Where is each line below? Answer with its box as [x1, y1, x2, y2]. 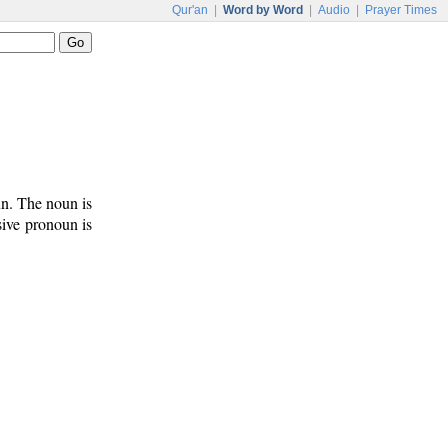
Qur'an [172, 3, 208, 17]
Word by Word [223, 3, 303, 17]
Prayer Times [365, 3, 437, 17]
